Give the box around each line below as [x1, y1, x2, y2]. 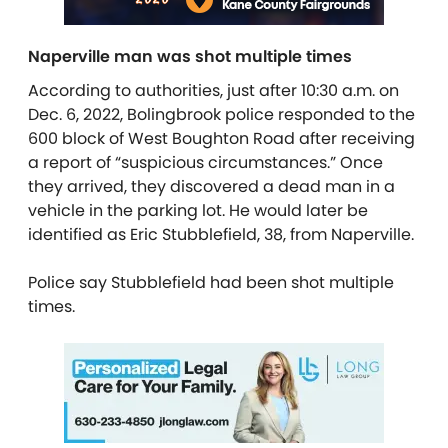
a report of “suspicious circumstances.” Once [28, 151, 383, 175]
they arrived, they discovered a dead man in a [28, 175, 395, 199]
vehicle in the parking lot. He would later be [28, 199, 368, 223]
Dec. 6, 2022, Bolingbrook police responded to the [28, 103, 415, 127]
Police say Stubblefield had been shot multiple [28, 271, 394, 295]
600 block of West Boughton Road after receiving [28, 127, 415, 151]
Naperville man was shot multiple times [28, 45, 352, 69]
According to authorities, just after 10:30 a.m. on [28, 79, 399, 103]
